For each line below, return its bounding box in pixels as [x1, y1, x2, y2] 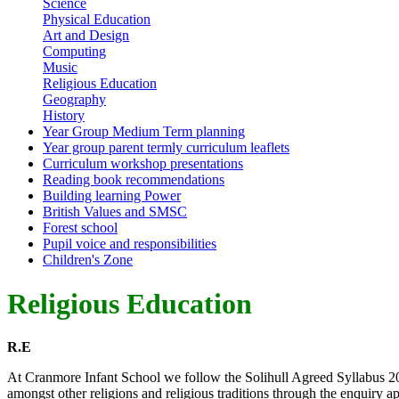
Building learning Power [43, 188, 181, 204]
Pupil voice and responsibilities [43, 236, 216, 252]
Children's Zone [43, 252, 133, 268]
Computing [43, 44, 106, 60]
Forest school [43, 220, 118, 236]
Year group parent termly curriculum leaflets [43, 140, 289, 156]
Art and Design [43, 28, 129, 44]
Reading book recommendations [43, 172, 224, 188]
